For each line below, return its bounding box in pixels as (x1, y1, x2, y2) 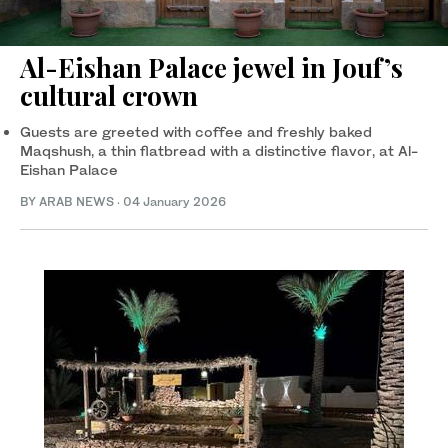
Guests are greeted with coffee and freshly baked (20, 123, 372, 141)
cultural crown (20, 78, 198, 114)
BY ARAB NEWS (20, 194, 117, 210)
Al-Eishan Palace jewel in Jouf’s (20, 50, 403, 86)
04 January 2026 (123, 194, 226, 210)
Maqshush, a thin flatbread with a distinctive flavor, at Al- (20, 142, 418, 160)
